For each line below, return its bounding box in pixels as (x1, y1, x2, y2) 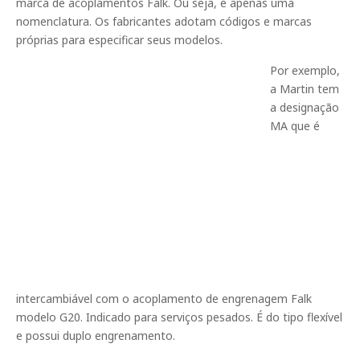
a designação (270, 99, 339, 115)
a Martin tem (270, 80, 339, 96)
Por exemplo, (270, 62, 340, 78)
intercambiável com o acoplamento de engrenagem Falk (16, 290, 312, 306)
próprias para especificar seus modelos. (16, 32, 223, 48)
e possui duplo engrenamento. (16, 327, 175, 343)
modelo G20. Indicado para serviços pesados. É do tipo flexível (16, 309, 342, 325)
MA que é (270, 117, 320, 133)
